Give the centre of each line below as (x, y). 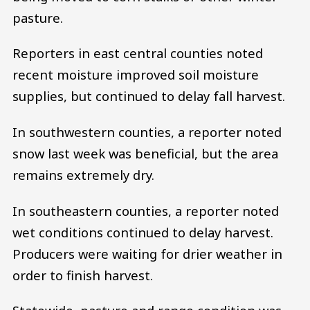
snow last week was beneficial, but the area (145, 153)
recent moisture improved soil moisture (136, 75)
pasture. (38, 17)
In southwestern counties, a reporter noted (147, 131)
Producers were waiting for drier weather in (147, 253)
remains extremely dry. (83, 174)
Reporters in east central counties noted (138, 53)
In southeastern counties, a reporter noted (146, 210)
